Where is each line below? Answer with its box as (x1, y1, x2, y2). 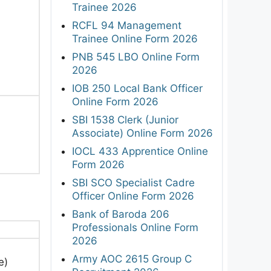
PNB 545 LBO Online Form (72, 50, 200, 63)
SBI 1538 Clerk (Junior (72, 113, 178, 126)
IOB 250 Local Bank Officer (72, 82, 203, 94)
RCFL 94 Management (72, 19, 181, 31)
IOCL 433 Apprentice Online (72, 145, 208, 157)
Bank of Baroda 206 (72, 207, 169, 220)
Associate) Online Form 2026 (72, 126, 213, 139)
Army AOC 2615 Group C (72, 252, 192, 265)
